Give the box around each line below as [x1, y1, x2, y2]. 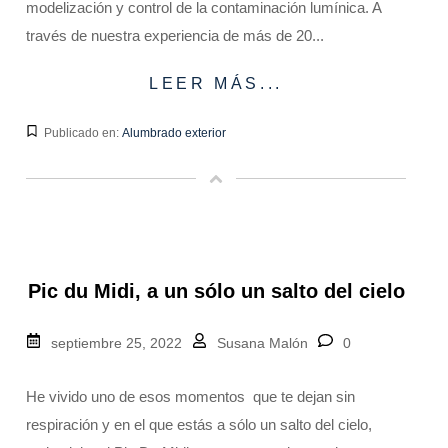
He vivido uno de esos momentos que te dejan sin [26, 387, 355, 405]
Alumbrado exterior [122, 125, 226, 140]
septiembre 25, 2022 [51, 334, 182, 351]
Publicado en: [44, 125, 122, 140]
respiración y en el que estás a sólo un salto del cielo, [26, 415, 372, 433]
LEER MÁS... [149, 74, 283, 92]
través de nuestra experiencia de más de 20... [26, 26, 324, 44]
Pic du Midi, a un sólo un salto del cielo [27, 279, 405, 302]
